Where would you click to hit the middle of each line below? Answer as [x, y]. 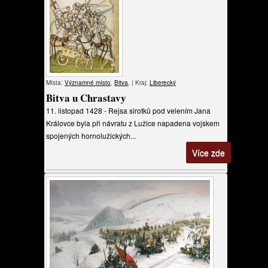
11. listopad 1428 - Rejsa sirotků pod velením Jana [128, 110]
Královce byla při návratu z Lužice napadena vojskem [133, 123]
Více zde [208, 153]
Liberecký [163, 83]
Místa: [55, 83]
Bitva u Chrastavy [86, 98]
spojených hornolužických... [91, 135]
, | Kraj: [139, 83]
